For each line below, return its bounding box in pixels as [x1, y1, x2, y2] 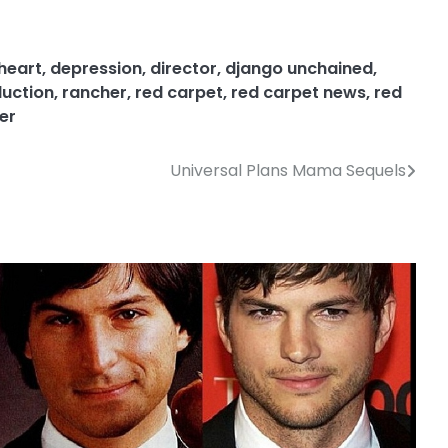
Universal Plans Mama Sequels [170, 158, 406, 182]
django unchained [225, 56, 373, 80]
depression [50, 56, 142, 80]
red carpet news [231, 80, 366, 104]
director [150, 56, 217, 80]
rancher [62, 80, 127, 104]
